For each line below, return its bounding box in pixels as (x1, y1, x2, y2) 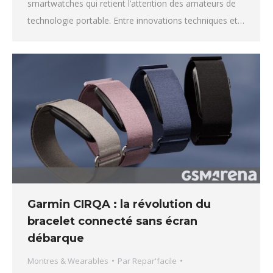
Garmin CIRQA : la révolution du (27, 197, 211, 211)
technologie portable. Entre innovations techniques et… (27, 14, 244, 26)
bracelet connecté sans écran (27, 214, 197, 228)
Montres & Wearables (27, 255, 108, 266)
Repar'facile (132, 255, 177, 266)
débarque (27, 231, 84, 245)
